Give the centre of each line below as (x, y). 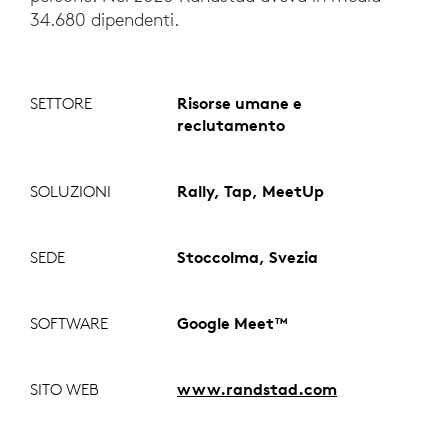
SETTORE (61, 103)
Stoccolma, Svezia (247, 257)
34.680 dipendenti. (104, 20)
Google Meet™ (232, 323)
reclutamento (231, 125)
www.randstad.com (257, 389)
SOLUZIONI (70, 191)
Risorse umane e (239, 103)
